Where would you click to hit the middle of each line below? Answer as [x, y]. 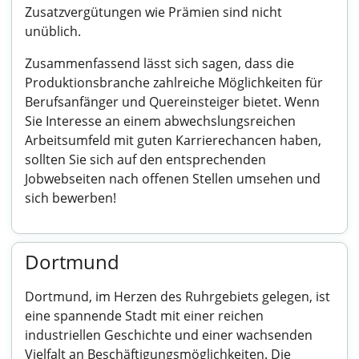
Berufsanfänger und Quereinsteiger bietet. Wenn [172, 102]
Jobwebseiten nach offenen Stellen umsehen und [173, 179]
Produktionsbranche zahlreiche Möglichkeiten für [174, 83]
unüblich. [53, 31]
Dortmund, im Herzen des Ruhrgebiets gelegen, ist [177, 296]
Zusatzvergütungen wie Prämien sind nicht [153, 12]
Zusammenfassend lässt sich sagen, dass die [159, 63]
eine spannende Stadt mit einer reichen [144, 316]
